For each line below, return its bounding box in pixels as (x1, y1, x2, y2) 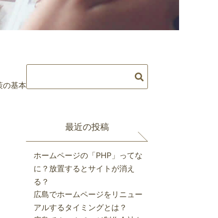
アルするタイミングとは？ (34, 202, 127, 213)
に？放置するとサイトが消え (34, 163, 135, 174)
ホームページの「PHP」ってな (34, 150, 143, 161)
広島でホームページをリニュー (34, 189, 143, 200)
